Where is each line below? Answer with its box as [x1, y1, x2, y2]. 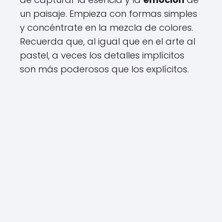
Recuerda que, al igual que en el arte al [20, 35, 195, 48]
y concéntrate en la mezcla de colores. [20, 21, 193, 34]
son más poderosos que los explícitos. [20, 63, 189, 76]
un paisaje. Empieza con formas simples [20, 7, 197, 20]
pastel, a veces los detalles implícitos [20, 49, 184, 62]
